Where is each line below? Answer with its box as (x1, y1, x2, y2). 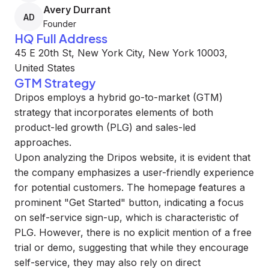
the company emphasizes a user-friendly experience (14, 166, 254, 178)
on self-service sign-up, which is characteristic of (14, 211, 239, 223)
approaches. (14, 136, 71, 148)
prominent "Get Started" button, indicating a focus (14, 196, 244, 208)
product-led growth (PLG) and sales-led (14, 121, 196, 133)
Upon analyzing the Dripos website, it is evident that (14, 151, 250, 163)
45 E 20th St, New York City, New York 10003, (14, 47, 228, 59)
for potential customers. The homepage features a (14, 181, 245, 193)
